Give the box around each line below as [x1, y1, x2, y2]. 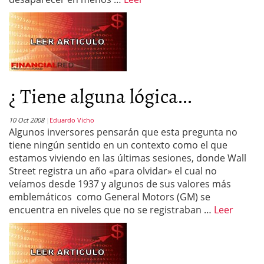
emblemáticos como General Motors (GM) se [9, 190, 210, 203]
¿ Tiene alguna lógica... [9, 80, 192, 110]
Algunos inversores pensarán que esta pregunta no [9, 126, 237, 138]
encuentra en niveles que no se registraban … [9, 203, 214, 216]
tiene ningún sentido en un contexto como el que [9, 138, 227, 151]
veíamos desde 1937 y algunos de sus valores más [9, 177, 231, 190]
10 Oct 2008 [9, 115, 44, 124]
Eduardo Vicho [49, 115, 94, 124]
